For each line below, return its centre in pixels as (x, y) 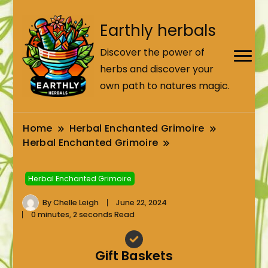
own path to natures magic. (165, 86)
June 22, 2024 (142, 202)
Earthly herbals (158, 31)
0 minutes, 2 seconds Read (83, 214)
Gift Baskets (134, 255)
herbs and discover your (157, 69)
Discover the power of (153, 53)
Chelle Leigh (76, 202)
